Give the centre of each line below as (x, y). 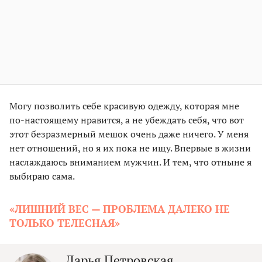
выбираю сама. (42, 176)
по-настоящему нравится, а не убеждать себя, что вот (127, 120)
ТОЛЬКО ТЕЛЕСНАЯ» (65, 223)
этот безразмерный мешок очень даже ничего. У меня (129, 134)
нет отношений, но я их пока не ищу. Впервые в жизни (130, 148)
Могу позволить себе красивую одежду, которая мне (124, 106)
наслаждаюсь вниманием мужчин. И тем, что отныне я (130, 162)
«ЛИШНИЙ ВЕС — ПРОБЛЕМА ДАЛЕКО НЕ (120, 208)
